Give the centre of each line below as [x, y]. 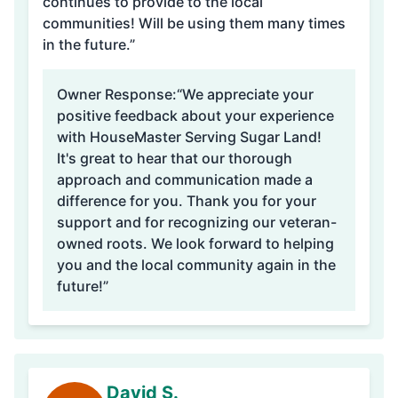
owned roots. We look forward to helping [195, 243]
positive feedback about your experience [195, 115]
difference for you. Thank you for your [187, 201]
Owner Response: [117, 94]
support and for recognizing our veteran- [197, 222]
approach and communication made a [185, 179]
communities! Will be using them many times [194, 23]
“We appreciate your [245, 94]
